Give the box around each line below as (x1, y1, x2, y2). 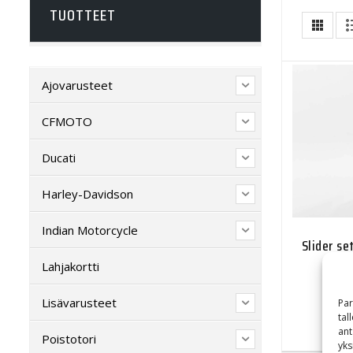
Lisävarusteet (42, 294, 117, 310)
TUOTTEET (50, 2, 116, 28)
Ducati (42, 149, 76, 165)
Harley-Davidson (42, 185, 133, 202)
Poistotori (42, 330, 96, 347)
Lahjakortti (42, 258, 99, 274)
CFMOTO (42, 113, 92, 129)
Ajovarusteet (42, 76, 113, 93)
